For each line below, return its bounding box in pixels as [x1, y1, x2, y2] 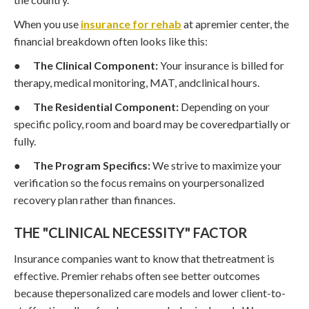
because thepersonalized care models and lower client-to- [14, 286, 286, 299]
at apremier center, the [181, 17, 289, 30]
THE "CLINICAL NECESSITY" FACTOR [14, 223, 248, 241]
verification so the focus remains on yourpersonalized [14, 175, 264, 189]
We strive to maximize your [150, 158, 281, 172]
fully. [14, 134, 36, 148]
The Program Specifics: [33, 158, 150, 172]
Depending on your [179, 99, 270, 113]
